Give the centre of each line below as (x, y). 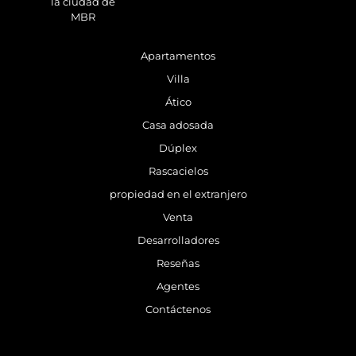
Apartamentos (178, 56)
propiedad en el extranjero (178, 195)
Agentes (178, 287)
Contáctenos (178, 310)
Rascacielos (178, 172)
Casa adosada (178, 126)
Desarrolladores (178, 241)
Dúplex (178, 149)
